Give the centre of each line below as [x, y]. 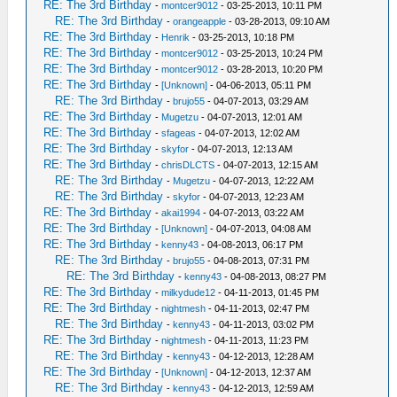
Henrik [176, 37]
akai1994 [181, 213]
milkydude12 [189, 292]
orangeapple [200, 21]
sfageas [179, 133]
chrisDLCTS [188, 165]
